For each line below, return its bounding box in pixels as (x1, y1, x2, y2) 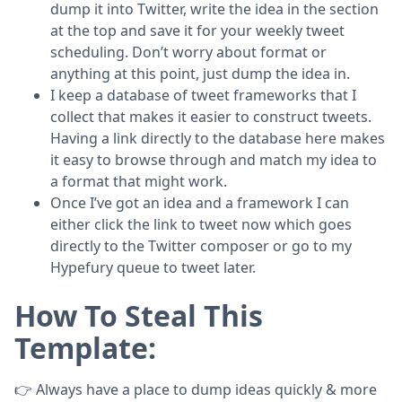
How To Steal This (14, 295, 263, 335)
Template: (14, 328, 156, 367)
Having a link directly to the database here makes (50, 127, 385, 148)
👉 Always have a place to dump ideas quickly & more (14, 379, 377, 399)
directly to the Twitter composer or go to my (50, 235, 352, 256)
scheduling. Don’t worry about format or (50, 41, 327, 62)
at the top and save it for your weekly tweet (50, 20, 345, 40)
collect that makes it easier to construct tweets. (50, 106, 371, 127)
